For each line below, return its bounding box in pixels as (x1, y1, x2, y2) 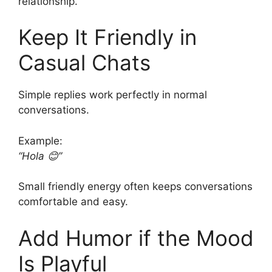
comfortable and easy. (18, 195, 128, 208)
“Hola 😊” (18, 149, 62, 162)
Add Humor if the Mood (18, 225, 254, 251)
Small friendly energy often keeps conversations (18, 180, 253, 193)
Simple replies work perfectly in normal (18, 89, 207, 101)
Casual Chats (18, 50, 151, 76)
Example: (18, 134, 63, 147)
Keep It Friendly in (18, 24, 197, 50)
